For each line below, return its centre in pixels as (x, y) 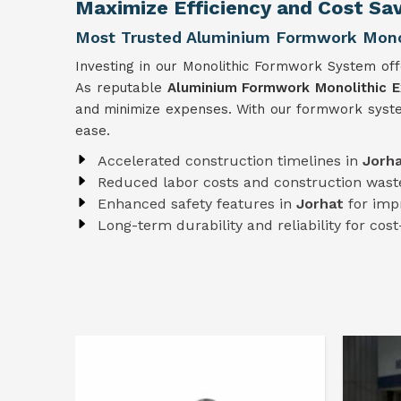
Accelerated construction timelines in (230, 161)
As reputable (121, 88)
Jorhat (322, 204)
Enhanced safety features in (197, 204)
